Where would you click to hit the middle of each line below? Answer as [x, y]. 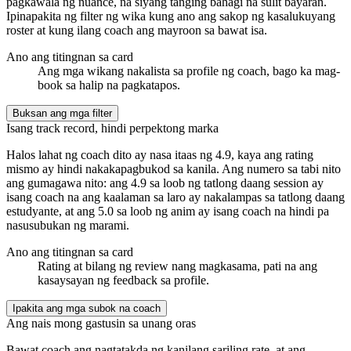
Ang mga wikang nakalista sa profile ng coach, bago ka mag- [189, 71]
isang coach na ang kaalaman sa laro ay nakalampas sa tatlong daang [175, 197]
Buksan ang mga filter [62, 113]
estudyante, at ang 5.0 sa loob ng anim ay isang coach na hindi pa [168, 211]
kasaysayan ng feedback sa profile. [123, 280]
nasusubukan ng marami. [68, 225]
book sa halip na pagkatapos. [109, 85]
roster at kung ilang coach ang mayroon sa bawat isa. [137, 30]
